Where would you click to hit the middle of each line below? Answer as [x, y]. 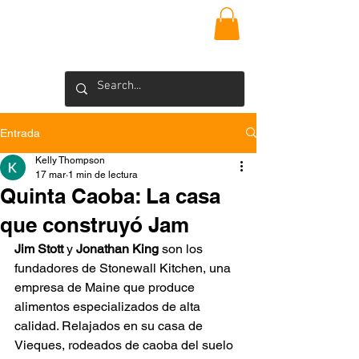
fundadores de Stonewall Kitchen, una [124, 268]
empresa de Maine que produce [106, 287]
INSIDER [109, 24]
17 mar [50, 174]
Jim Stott [39, 248]
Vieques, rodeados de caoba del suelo [125, 345]
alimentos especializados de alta [109, 306]
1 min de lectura [103, 174]
